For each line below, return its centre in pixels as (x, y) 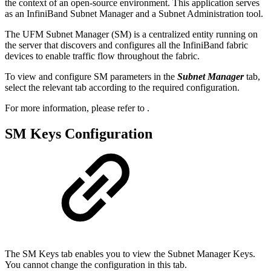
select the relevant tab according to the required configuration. (122, 87)
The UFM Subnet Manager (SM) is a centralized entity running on (131, 34)
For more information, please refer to (76, 108)
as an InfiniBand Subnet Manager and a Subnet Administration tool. (134, 13)
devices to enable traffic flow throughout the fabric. (102, 56)
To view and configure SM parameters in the (91, 76)
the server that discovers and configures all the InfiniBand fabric (126, 45)
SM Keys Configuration (79, 133)
